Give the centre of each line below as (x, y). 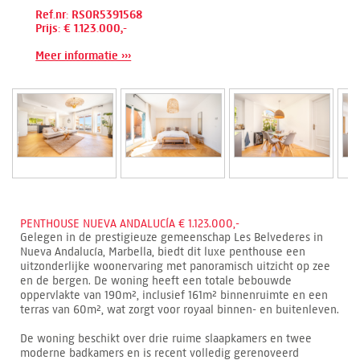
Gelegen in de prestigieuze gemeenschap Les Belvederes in (172, 237)
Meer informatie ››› (84, 55)
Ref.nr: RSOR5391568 (89, 14)
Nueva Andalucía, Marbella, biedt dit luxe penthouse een (163, 252)
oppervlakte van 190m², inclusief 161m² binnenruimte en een (174, 295)
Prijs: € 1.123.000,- (82, 28)
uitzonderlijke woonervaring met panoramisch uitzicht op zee (175, 266)
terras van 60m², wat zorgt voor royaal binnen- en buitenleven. (180, 309)
